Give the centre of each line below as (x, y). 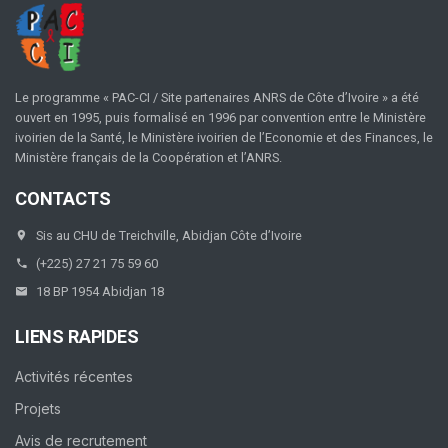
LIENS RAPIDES (77, 337)
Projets (38, 409)
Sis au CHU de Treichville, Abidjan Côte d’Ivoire (169, 236)
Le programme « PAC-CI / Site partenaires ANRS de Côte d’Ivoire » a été (217, 97)
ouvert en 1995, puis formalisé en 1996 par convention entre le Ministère (220, 117)
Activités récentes (74, 377)
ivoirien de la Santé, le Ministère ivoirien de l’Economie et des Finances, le (224, 137)
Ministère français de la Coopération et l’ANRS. (148, 157)
